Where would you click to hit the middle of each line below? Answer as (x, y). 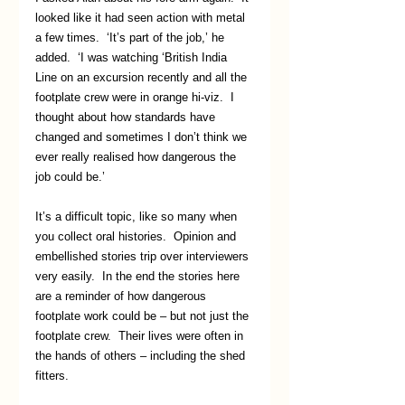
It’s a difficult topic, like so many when (138, 216)
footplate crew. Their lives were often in (141, 335)
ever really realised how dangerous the (137, 156)
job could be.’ (70, 176)
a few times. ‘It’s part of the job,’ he (132, 37)
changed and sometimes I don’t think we (143, 137)
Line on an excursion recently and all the (143, 77)
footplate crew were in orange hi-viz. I (137, 97)
